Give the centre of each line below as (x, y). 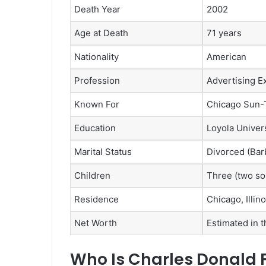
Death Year (97, 9)
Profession (97, 80)
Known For (97, 104)
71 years (224, 33)
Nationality (96, 56)
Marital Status (103, 151)
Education (95, 128)
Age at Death (101, 33)
